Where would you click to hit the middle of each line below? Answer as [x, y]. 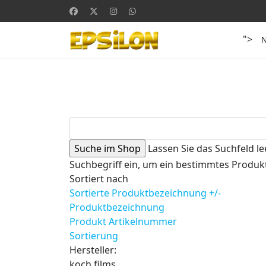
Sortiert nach [99, 179]
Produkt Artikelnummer [123, 221]
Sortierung [94, 236]
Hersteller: [93, 250]
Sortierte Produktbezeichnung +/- [145, 193]
